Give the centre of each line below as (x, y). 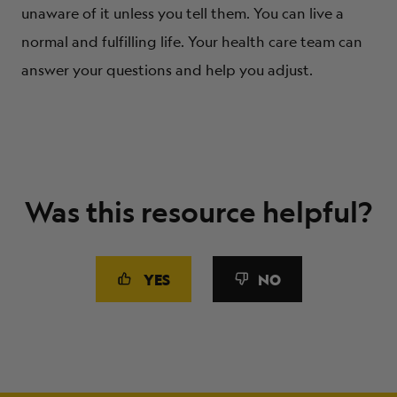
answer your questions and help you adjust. (167, 70)
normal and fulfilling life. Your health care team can (192, 41)
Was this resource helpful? (198, 211)
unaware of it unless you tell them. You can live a (183, 13)
